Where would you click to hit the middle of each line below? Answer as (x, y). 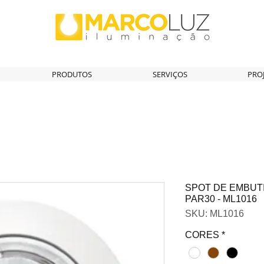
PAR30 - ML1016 (221, 199)
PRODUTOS (72, 74)
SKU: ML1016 (214, 214)
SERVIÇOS (170, 74)
